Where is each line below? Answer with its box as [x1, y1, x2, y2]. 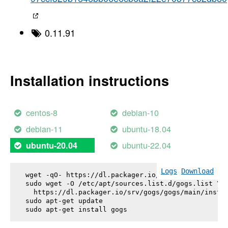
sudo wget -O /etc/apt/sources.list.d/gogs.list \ [25, 179, 221, 187]
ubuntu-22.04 [122, 139, 172, 152]
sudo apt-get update [25, 196, 103, 205]
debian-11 [26, 123, 63, 135]
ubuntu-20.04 [26, 139, 78, 152]
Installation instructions [10, 70, 169, 90]
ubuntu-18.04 [122, 123, 172, 135]
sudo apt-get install [25, 205, 111, 213]
